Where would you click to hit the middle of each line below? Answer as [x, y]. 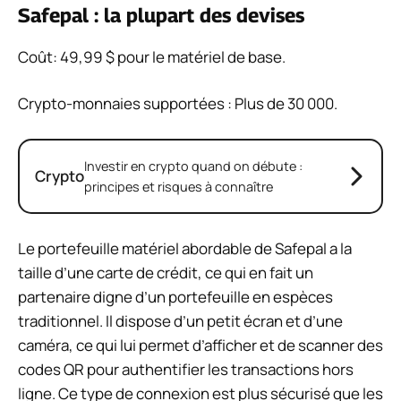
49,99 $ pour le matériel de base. [171, 56]
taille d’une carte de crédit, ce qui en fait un [166, 273]
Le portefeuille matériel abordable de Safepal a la [185, 249]
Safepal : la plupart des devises [161, 15]
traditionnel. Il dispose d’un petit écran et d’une [180, 321]
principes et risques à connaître [179, 186]
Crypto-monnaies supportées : [126, 104]
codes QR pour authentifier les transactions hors [186, 370]
